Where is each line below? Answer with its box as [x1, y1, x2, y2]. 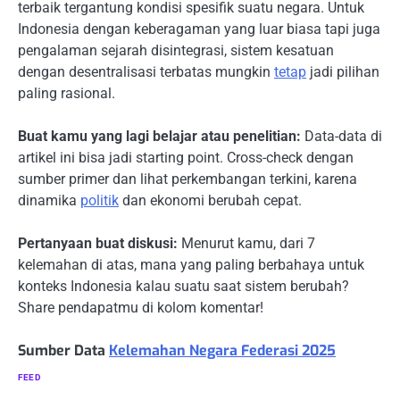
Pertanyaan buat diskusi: [18, 235, 178, 253]
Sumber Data [18, 341, 109, 361]
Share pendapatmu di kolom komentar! [18, 299, 263, 317]
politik [80, 192, 119, 210]
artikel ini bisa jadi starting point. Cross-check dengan [18, 149, 354, 167]
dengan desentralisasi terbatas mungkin [18, 62, 274, 80]
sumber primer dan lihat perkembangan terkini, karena [18, 171, 357, 188]
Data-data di [301, 128, 382, 146]
